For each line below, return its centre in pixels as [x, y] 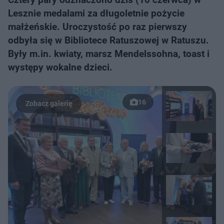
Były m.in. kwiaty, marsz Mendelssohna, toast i [109, 54]
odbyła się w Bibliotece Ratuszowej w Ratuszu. [108, 40]
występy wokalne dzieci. [60, 67]
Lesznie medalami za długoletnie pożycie [96, 13]
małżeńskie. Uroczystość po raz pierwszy [97, 27]
